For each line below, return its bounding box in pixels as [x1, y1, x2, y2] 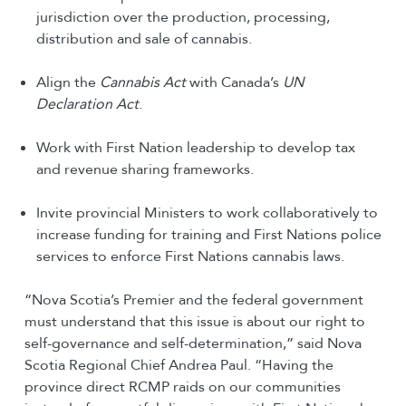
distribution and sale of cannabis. [35, 28, 252, 49]
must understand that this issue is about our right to [24, 311, 365, 332]
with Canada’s [185, 72, 283, 92]
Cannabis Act [99, 72, 186, 92]
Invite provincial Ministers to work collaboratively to [35, 202, 378, 223]
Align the [35, 72, 100, 92]
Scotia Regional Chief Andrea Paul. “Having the [24, 354, 333, 375]
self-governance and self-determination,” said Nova [24, 333, 362, 353]
